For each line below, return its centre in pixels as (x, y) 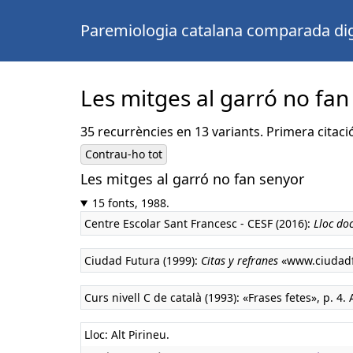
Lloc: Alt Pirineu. (127, 334)
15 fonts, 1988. (130, 203)
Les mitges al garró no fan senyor (192, 179)
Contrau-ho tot (124, 154)
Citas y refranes (240, 260)
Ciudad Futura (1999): (143, 260)
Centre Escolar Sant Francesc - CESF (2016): (199, 223)
